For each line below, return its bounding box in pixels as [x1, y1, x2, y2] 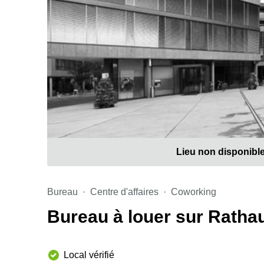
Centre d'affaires [90, 187, 159, 197]
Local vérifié [64, 250, 114, 260]
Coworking [171, 187, 216, 197]
